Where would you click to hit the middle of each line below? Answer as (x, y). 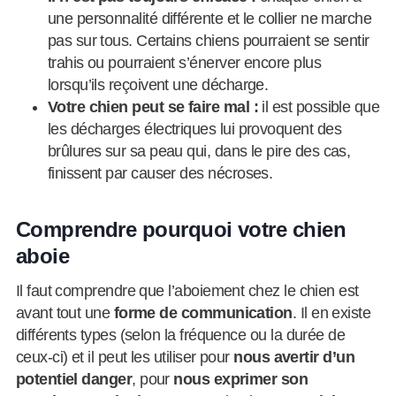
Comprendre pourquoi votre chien (181, 230)
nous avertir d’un (294, 358)
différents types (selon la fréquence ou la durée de (180, 335)
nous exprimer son (241, 380)
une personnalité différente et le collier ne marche (209, 19)
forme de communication (203, 313)
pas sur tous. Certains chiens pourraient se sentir (208, 41)
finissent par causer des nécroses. (160, 174)
